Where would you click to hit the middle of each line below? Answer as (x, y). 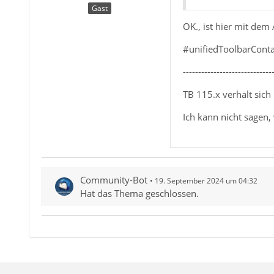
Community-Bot (113, 180)
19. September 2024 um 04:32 (206, 180)
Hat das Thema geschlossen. (139, 193)
